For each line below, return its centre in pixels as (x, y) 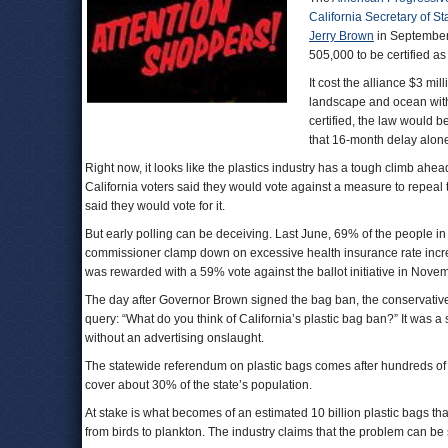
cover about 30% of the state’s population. (198, 385)
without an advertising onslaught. (174, 338)
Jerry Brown (341, 36)
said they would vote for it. (158, 206)
